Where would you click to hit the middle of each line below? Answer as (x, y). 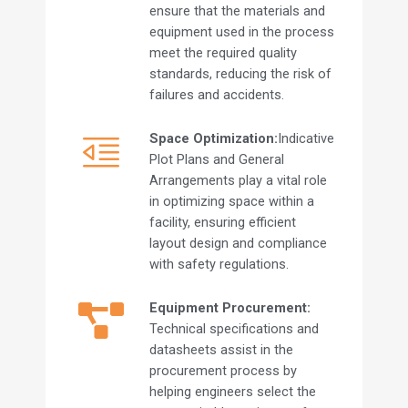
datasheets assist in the (221, 350)
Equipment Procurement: (229, 308)
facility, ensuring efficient (222, 223)
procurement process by (223, 371)
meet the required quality (223, 53)
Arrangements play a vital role (238, 181)
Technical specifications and (234, 329)
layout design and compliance (238, 244)
